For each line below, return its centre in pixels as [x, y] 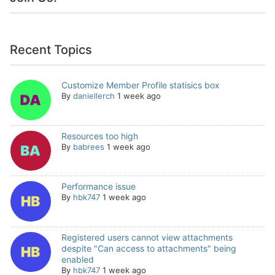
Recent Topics [51, 50]
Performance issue [98, 187]
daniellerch [94, 96]
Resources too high [99, 136]
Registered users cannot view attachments [147, 237]
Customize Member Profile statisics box [140, 85]
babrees [88, 146]
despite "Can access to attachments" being [149, 248]
